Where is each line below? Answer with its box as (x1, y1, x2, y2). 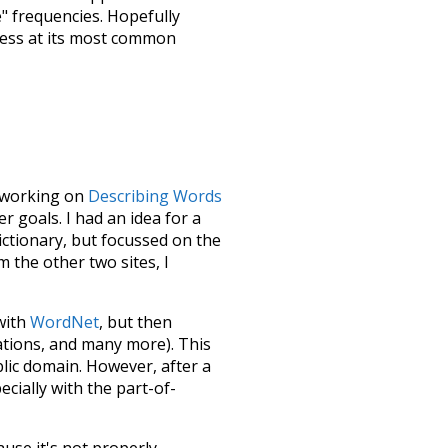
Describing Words (88, 184, 222, 207)
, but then (99, 310, 172, 333)
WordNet (30, 310, 99, 333)
